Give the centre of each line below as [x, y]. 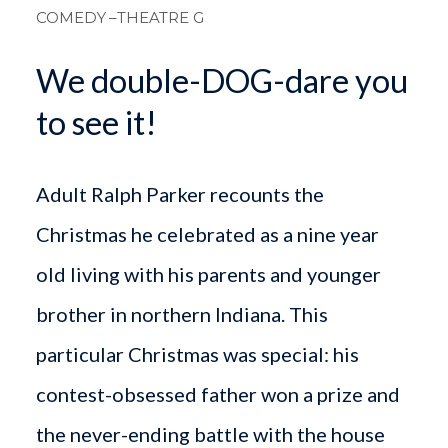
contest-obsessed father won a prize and [217, 393]
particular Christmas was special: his [197, 353]
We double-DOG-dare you [221, 80]
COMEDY [70, 17]
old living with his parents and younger [208, 273]
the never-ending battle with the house [210, 433]
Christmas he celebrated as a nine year [207, 233]
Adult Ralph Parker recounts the [179, 193]
